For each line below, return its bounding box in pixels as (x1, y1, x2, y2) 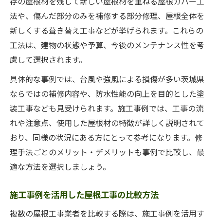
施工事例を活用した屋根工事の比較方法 (10, 188, 159, 200)
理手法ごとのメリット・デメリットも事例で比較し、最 (10, 146, 204, 158)
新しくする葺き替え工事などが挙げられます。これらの (10, 24, 203, 36)
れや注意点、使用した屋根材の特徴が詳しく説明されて (10, 117, 204, 128)
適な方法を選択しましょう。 (10, 161, 110, 172)
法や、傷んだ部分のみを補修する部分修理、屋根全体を (10, 10, 204, 21)
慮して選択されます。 (10, 54, 87, 65)
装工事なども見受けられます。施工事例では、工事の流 (10, 102, 203, 114)
